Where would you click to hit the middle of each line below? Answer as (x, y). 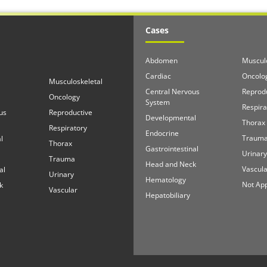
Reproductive (70, 112)
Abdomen (162, 60)
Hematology (166, 179)
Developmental (171, 117)
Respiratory (68, 128)
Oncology (64, 97)
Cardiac (158, 76)
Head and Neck (171, 164)
